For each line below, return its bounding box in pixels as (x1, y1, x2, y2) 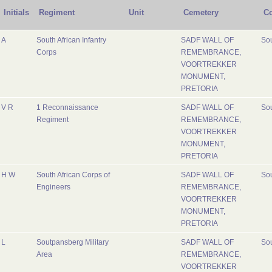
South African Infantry (36, 36, 106, 44)
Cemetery (183, 8, 219, 17)
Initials (4, 8, 29, 17)
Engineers (36, 183, 70, 191)
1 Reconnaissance (36, 104, 98, 111)
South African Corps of (36, 171, 110, 178)
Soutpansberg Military (36, 239, 109, 246)
